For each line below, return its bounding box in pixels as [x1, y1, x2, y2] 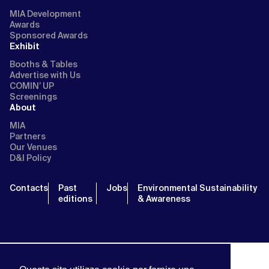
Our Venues [10, 142, 57, 153]
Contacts [10, 183, 48, 193]
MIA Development [10, 8, 81, 19]
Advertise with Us [10, 70, 80, 80]
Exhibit [10, 41, 40, 52]
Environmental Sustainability [138, 183, 258, 193]
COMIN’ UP [10, 80, 54, 91]
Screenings [10, 91, 57, 102]
